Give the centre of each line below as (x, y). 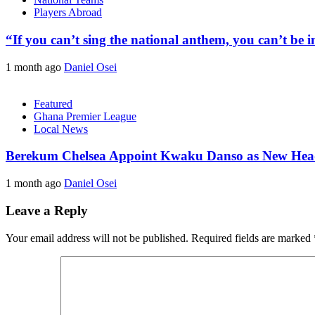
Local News (61, 129)
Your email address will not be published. (97, 238)
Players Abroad (68, 13)
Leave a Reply (47, 210)
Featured (53, 103)
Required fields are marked (252, 238)
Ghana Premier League (85, 116)
